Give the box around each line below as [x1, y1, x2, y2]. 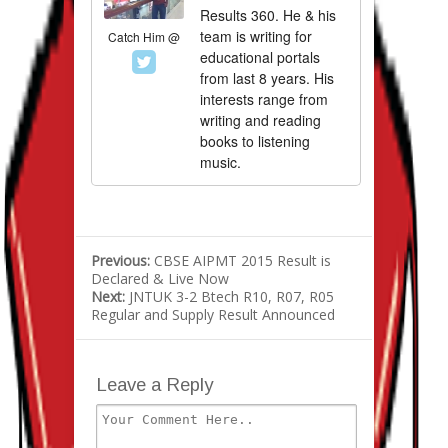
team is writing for [200, 26, 312, 47]
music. [200, 152, 241, 173]
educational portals [200, 47, 320, 68]
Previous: [91, 251, 154, 271]
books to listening [200, 131, 310, 152]
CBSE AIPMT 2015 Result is [154, 251, 331, 271]
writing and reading [200, 110, 321, 131]
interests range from [200, 89, 328, 110]
